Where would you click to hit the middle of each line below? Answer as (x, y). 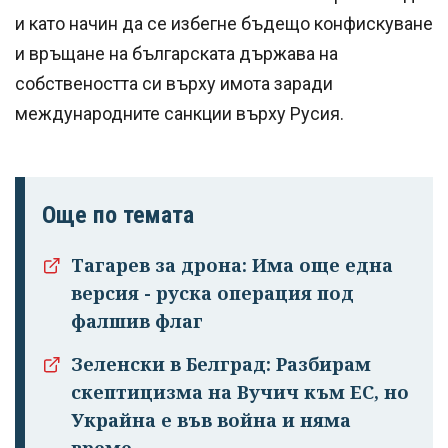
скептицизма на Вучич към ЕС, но (240, 391)
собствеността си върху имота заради (174, 83)
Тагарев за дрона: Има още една (232, 264)
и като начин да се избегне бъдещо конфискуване (224, 23)
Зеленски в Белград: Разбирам (221, 363)
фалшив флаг (137, 320)
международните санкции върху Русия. (179, 113)
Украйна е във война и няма (211, 419)
